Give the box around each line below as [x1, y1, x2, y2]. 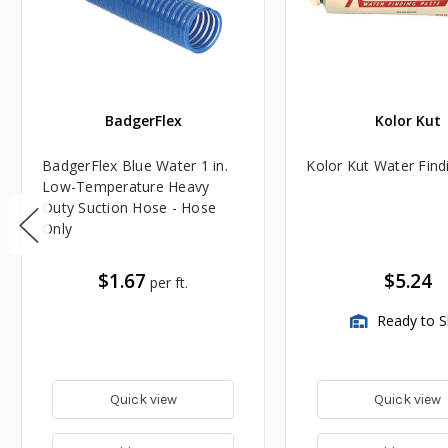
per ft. [150, 272, 189, 292]
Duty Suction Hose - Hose [42, 197, 216, 217]
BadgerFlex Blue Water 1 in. [42, 155, 228, 175]
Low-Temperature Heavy [42, 176, 210, 196]
